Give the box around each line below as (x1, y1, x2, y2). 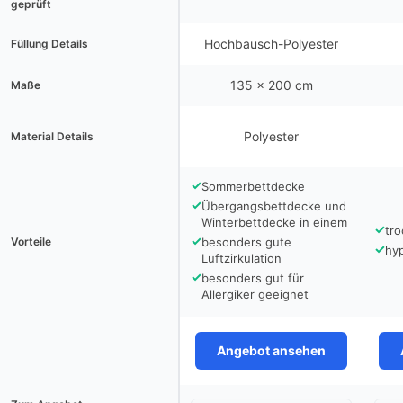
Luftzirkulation (201, 251, 282, 265)
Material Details (11, 130, 94, 143)
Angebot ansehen (217, 343, 326, 358)
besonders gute (201, 235, 291, 249)
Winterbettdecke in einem (201, 215, 347, 229)
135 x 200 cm (229, 77, 313, 93)
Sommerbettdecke (201, 179, 305, 193)
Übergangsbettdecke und (201, 199, 346, 213)
